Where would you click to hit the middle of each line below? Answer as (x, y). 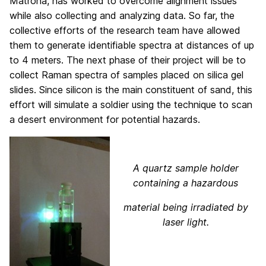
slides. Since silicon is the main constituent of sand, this (131, 90)
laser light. (186, 222)
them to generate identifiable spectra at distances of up (132, 45)
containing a (162, 183)
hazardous (215, 183)
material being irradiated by (186, 207)
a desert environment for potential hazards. (105, 119)
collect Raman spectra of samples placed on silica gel (126, 75)
